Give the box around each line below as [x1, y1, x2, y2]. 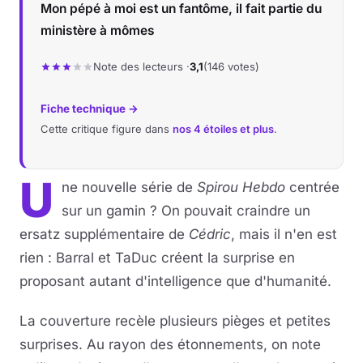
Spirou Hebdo [197, 179, 285, 195]
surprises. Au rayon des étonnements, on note [19, 336, 321, 352]
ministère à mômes [41, 23, 155, 38]
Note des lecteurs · [93, 60, 190, 73]
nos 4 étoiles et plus [173, 122, 274, 135]
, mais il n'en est [231, 226, 337, 242]
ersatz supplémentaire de [19, 226, 189, 242]
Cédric [189, 226, 231, 242]
